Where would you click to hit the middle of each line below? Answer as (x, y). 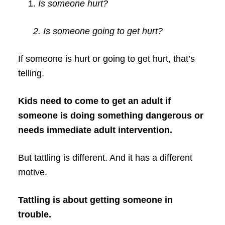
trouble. (34, 215)
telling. (31, 74)
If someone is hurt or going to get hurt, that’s (106, 59)
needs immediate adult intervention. (95, 130)
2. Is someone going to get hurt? (90, 31)
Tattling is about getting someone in (95, 200)
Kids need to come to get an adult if (94, 101)
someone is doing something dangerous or (110, 116)
